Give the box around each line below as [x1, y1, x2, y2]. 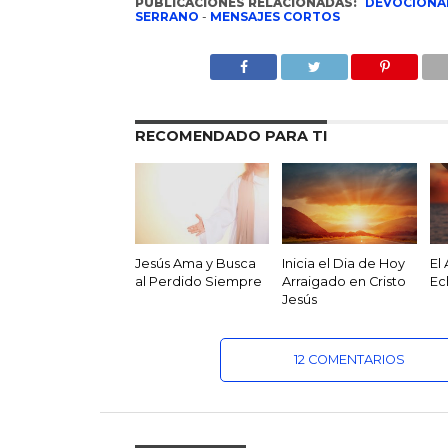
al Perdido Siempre [134, 273, 262, 289]
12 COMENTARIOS [293, 351, 405, 367]
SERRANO [134, 9, 199, 24]
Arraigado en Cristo [282, 273, 407, 289]
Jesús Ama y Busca [134, 255, 256, 271]
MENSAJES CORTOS [209, 9, 340, 24]
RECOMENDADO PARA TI [134, 127, 327, 145]
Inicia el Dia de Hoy [282, 255, 406, 271]
